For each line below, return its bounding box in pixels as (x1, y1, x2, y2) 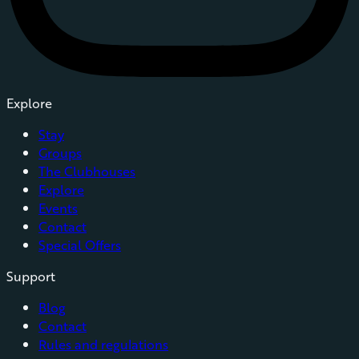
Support (6, 267, 55, 286)
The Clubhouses (38, 162, 135, 181)
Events (38, 199, 78, 218)
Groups (38, 143, 82, 163)
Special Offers (38, 236, 121, 255)
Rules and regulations (38, 335, 168, 354)
